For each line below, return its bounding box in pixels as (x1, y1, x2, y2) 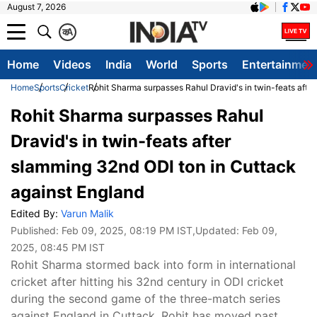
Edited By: (11, 207, 61, 219)
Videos (53, 57, 91, 71)
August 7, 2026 (7, 1, 66, 12)
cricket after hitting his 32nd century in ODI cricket (11, 275, 284, 289)
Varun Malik (61, 207, 114, 219)
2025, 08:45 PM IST (11, 241, 105, 253)
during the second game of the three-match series (11, 292, 280, 306)
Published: (11, 224, 62, 236)
